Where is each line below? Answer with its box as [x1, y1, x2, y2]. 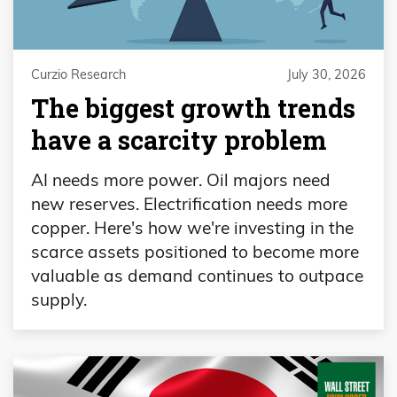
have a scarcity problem [31, 122, 326, 157]
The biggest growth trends [31, 90, 355, 125]
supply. [31, 289, 87, 311]
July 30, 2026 [287, 66, 366, 82]
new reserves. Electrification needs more [31, 193, 347, 215]
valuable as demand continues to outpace [31, 265, 363, 287]
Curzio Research [31, 66, 126, 82]
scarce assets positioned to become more [31, 241, 359, 263]
